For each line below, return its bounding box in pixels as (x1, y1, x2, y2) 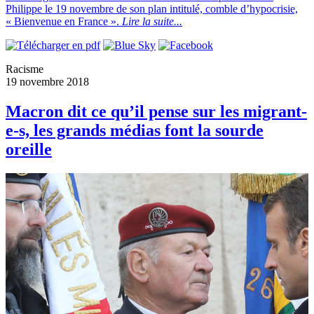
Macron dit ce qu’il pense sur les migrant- (6, 102, 307, 121)
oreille (6, 140, 52, 159)
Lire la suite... (122, 15, 182, 28)
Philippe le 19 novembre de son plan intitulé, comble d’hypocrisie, (6, 3, 298, 15)
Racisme (6, 63, 43, 76)
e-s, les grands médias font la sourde (6, 121, 264, 140)
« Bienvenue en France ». (6, 15, 122, 28)
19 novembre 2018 (6, 76, 89, 88)
